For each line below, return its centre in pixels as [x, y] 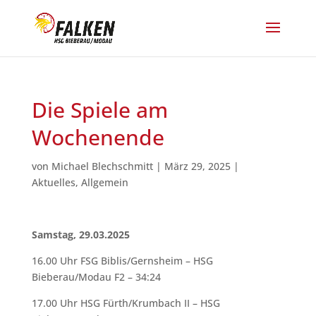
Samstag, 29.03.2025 [80, 235]
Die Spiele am [99, 110]
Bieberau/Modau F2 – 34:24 [96, 277]
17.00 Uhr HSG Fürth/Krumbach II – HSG [126, 303]
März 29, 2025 [197, 166]
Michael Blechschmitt [102, 166]
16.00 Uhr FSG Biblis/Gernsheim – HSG [122, 261]
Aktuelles [53, 182]
